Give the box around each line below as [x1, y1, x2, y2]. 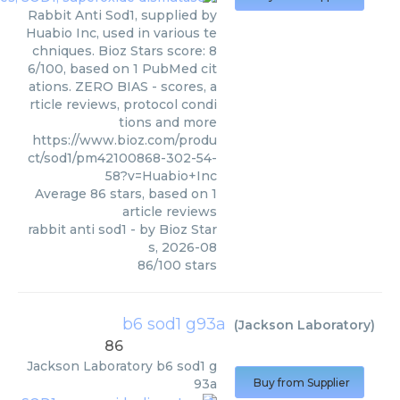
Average [35, 186, 90, 203]
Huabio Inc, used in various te [26, 25, 217, 42]
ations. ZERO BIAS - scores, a [29, 79, 217, 96]
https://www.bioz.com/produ [32, 132, 217, 149]
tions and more [119, 114, 217, 131]
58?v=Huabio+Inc [105, 168, 217, 185]
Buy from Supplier [254, 376, 350, 389]
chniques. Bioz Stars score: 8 [32, 43, 217, 60]
